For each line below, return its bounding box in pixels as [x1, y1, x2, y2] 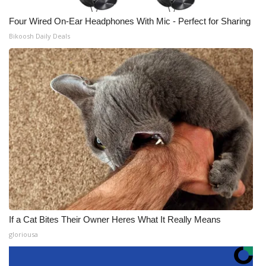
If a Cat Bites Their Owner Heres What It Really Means [9, 214, 221, 224]
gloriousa [9, 230, 38, 239]
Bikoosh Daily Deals [9, 31, 70, 40]
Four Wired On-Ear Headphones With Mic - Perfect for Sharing [9, 16, 251, 26]
